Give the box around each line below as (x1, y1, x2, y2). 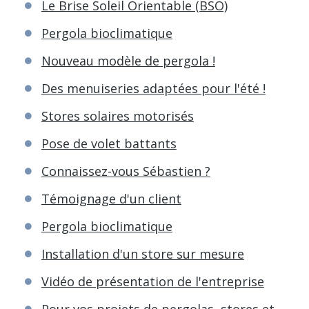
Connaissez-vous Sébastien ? (41, 162, 210, 179)
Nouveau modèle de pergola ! (41, 52, 215, 69)
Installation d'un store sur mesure (41, 245, 244, 262)
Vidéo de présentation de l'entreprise (41, 272, 264, 290)
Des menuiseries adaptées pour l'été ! (41, 79, 266, 97)
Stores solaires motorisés (41, 107, 194, 124)
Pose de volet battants (41, 134, 177, 152)
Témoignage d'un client (41, 190, 181, 207)
